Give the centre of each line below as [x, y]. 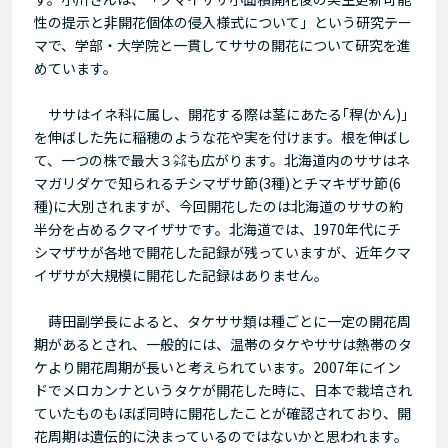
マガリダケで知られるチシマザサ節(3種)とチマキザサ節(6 [217, 182]
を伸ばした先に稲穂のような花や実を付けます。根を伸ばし [222, 136]
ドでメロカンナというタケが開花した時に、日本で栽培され [223, 389]
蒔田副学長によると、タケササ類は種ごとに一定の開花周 [222, 320]
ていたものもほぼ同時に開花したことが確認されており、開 [222, 412]
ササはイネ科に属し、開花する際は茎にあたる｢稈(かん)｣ [221, 113]
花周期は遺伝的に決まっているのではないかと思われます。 [221, 435]
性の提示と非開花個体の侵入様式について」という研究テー [223, 21]
